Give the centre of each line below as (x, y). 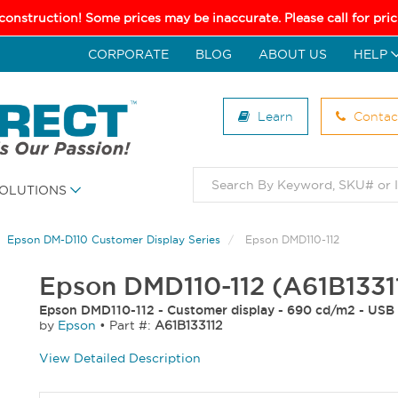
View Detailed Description (120, 358)
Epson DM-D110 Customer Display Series (114, 240)
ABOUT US (293, 54)
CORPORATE (128, 54)
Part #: (132, 326)
